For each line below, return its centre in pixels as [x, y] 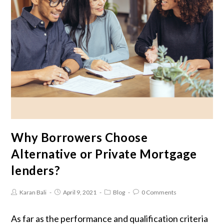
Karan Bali [33, 192]
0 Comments [159, 192]
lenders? [36, 170]
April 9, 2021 [80, 192]
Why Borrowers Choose [79, 137]
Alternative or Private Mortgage [104, 154]
